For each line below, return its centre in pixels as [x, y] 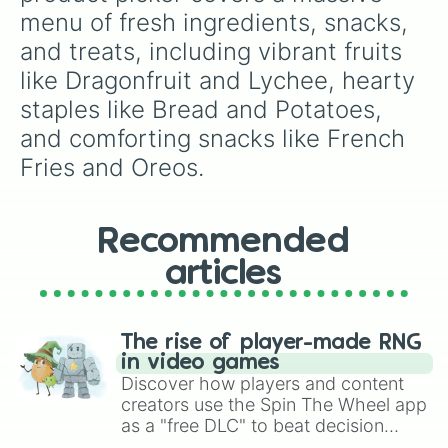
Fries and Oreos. [112, 167]
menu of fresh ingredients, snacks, [217, 22]
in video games [200, 363]
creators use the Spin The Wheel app [274, 404]
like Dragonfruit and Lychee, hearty [221, 80]
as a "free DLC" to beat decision [252, 425]
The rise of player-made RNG [271, 343]
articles [224, 274]
